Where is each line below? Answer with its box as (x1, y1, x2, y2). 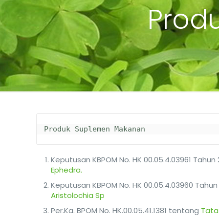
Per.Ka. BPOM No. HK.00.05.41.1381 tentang (51, 205, 199, 216)
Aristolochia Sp (51, 190, 105, 200)
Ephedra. (51, 165, 83, 175)
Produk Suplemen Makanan (44, 125, 146, 133)
